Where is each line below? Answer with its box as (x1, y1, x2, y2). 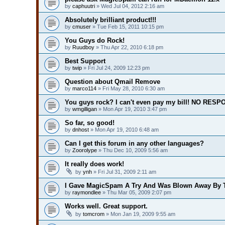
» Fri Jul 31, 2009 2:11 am (92, 168, 156, 175)
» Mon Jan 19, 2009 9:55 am (104, 210, 175, 217)
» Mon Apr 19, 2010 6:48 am (89, 126, 159, 133)
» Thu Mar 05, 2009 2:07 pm (101, 189, 171, 195)
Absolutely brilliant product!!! (65, 16, 156, 24)
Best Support (65, 57, 105, 65)
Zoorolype (72, 147, 97, 153)
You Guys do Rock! (65, 36, 125, 44)
